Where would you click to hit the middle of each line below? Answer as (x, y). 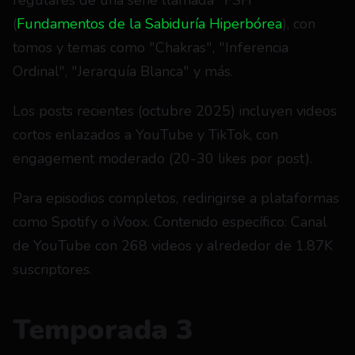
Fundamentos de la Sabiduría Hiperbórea (149, 24)
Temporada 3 (103, 330)
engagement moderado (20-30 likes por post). (162, 158)
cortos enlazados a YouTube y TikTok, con (145, 135)
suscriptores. (52, 269)
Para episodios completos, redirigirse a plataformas (176, 198)
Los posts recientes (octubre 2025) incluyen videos (175, 111)
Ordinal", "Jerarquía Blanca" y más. (123, 71)
